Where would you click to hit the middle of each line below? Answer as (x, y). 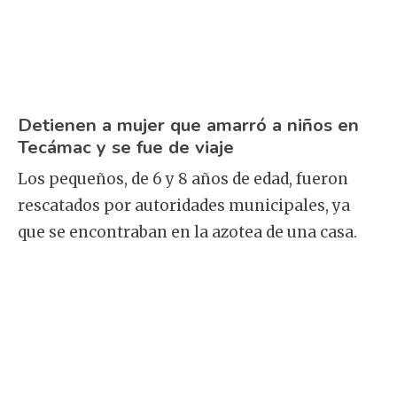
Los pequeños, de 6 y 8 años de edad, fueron (183, 179)
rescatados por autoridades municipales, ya (184, 206)
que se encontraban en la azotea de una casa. (187, 233)
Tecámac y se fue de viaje (126, 147)
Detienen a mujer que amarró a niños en (188, 125)
